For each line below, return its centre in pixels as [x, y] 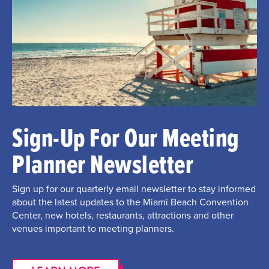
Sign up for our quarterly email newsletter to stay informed [134, 189]
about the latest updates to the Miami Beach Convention [130, 202]
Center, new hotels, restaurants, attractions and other [123, 215]
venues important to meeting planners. [93, 228]
